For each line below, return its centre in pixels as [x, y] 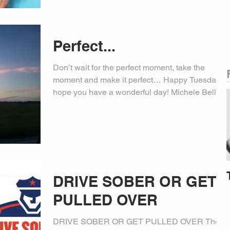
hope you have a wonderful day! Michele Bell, [136, 92]
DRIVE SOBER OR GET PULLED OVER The [136, 222]
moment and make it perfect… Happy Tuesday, [137, 80]
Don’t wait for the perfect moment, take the [129, 67]
